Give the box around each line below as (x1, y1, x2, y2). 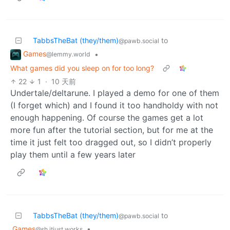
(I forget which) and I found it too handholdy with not (10, 100, 218, 110)
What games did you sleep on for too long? (10, 63, 154, 72)
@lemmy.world (46, 50, 90, 58)
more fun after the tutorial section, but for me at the (10, 124, 213, 135)
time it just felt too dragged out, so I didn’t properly (10, 137, 212, 147)
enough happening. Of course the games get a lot (10, 112, 203, 123)
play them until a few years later (10, 149, 136, 160)
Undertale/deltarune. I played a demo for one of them (10, 87, 219, 98)
